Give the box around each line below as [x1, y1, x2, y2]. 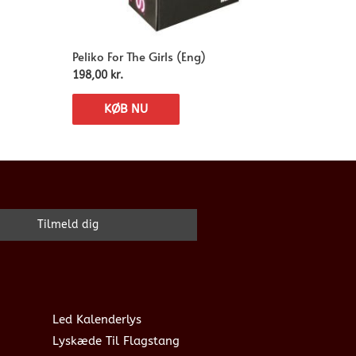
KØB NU [104, 102, 148, 117]
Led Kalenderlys [52, 312, 141, 327]
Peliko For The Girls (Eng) [72, 47, 206, 64]
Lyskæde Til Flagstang [52, 334, 180, 349]
